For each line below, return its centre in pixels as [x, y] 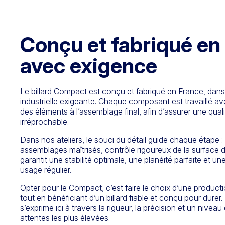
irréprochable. [44, 121]
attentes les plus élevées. [65, 218]
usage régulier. [46, 170]
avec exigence [89, 65]
